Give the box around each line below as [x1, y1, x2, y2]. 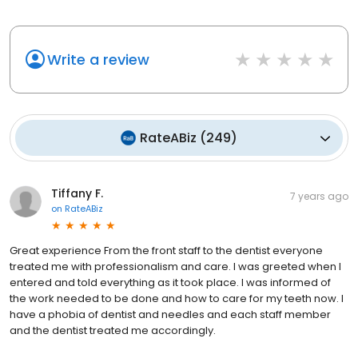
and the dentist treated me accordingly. [10, 323, 216, 339]
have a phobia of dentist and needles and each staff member [10, 307, 331, 323]
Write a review [47, 50, 149, 70]
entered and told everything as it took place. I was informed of [10, 275, 331, 291]
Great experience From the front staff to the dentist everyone [10, 243, 323, 259]
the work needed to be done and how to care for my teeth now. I [10, 291, 344, 307]
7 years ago [290, 189, 348, 204]
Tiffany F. [51, 185, 103, 202]
